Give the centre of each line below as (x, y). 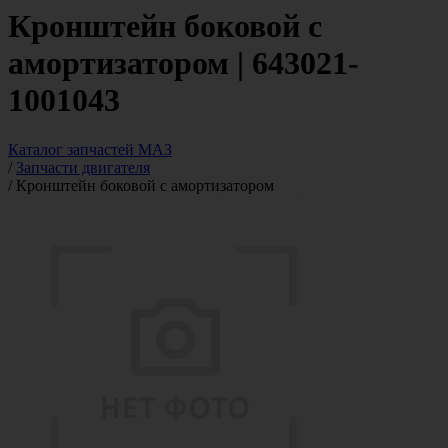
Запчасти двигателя (83, 167)
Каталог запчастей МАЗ (90, 149)
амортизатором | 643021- (183, 63)
